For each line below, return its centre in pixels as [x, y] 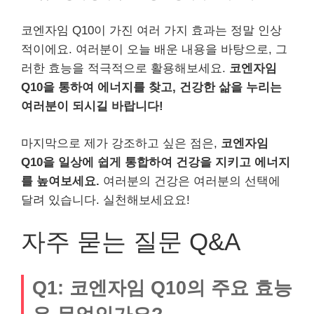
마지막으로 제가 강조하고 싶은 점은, [121, 143]
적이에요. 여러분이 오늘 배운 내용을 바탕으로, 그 [154, 50]
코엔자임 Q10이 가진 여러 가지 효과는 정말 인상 [151, 31]
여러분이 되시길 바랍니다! [92, 107]
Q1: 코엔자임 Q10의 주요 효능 [162, 288]
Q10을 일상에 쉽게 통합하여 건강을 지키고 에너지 [156, 162]
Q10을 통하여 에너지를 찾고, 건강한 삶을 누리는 [151, 88]
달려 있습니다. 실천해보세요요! [105, 200]
